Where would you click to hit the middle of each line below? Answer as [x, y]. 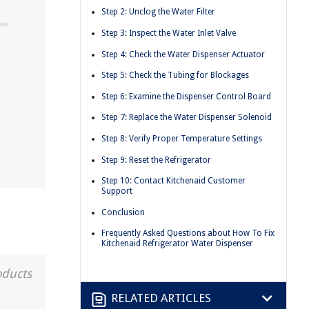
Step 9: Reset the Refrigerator [156, 160]
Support [117, 191]
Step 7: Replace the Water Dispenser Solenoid [187, 118]
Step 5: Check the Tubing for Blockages [175, 76]
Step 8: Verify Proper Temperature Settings [182, 138]
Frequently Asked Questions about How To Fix [188, 233]
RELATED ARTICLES [161, 298]
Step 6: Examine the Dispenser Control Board [186, 96]
